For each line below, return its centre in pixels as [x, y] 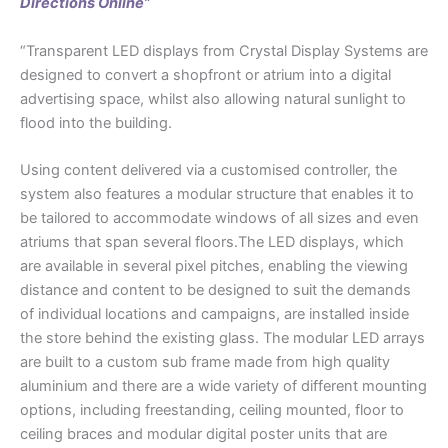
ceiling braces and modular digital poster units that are [203, 434]
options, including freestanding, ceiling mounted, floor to [212, 410]
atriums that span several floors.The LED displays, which [212, 242]
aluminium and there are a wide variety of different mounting [223, 386]
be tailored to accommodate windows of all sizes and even [219, 218]
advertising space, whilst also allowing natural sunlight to [213, 98]
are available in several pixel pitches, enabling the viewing [214, 266]
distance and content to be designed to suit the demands [215, 290]
